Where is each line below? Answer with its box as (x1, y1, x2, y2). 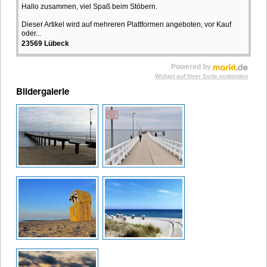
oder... (21, 29, 41, 38)
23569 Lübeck (21, 39, 69, 48)
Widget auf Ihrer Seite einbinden (155, 72, 248, 79)
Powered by (171, 62, 213, 71)
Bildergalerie (16, 84, 69, 98)
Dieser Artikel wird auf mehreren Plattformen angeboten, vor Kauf (21, 20, 231, 29)
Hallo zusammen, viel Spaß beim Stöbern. (21, 2, 157, 11)
